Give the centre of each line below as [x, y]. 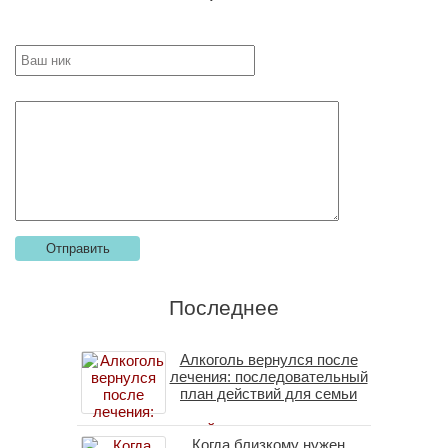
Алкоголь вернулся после [268, 359]
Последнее [224, 307]
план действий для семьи [268, 393]
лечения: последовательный [268, 376]
